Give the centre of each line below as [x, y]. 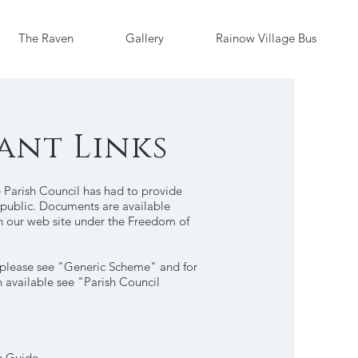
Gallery [144, 38]
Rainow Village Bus [266, 38]
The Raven [46, 38]
